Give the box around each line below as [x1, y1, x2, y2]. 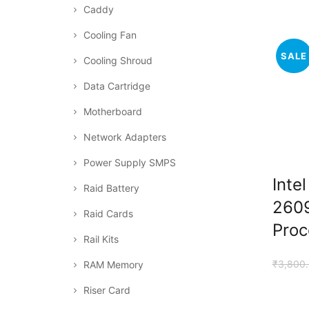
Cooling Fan [83, 29, 137, 41]
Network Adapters [83, 131, 166, 143]
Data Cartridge [83, 80, 150, 92]
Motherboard [83, 106, 142, 117]
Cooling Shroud [83, 54, 152, 66]
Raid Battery [83, 182, 139, 194]
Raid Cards [83, 208, 133, 219]
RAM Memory [83, 259, 143, 270]
